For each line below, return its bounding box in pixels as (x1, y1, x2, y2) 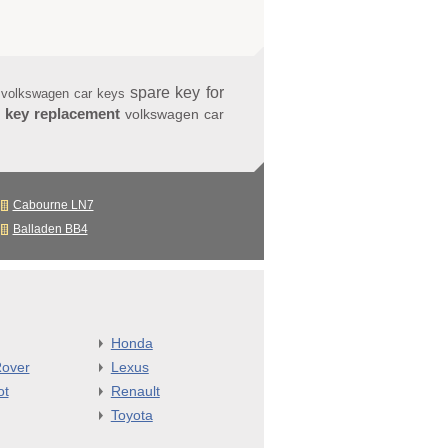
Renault (110, 383, 160, 400)
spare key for (130, 84, 224, 102)
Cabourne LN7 (12, 198, 94, 213)
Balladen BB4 (12, 222, 88, 237)
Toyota (110, 407, 153, 424)
